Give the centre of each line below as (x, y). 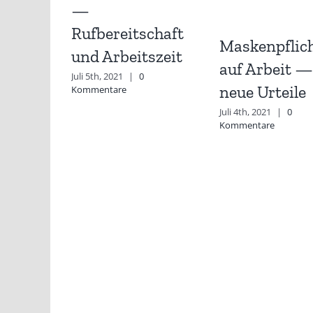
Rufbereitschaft (128, 33)
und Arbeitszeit (127, 56)
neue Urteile (262, 92)
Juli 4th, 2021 (245, 111)
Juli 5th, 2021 (97, 76)
